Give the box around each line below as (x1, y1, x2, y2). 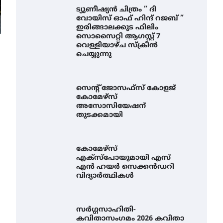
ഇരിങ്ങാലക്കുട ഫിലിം (76, 23, 159, 32)
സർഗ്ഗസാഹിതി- (76, 206, 136, 214)
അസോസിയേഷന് (76, 102, 146, 111)
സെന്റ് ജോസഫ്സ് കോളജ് (76, 84, 176, 93)
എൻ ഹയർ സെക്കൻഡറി (76, 163, 175, 171)
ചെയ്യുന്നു (76, 50, 112, 59)
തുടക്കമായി (76, 111, 123, 119)
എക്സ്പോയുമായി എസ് (76, 154, 171, 162)
